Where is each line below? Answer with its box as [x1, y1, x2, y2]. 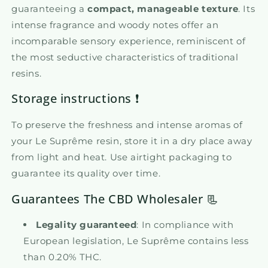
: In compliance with [136, 219, 234, 231]
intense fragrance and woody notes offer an [11, 19, 219, 31]
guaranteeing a [11, 2, 87, 14]
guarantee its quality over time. [11, 167, 161, 179]
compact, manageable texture [87, 2, 239, 14]
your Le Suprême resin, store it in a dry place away [11, 135, 252, 147]
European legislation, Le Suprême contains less [23, 235, 249, 247]
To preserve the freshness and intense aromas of [11, 118, 243, 130]
